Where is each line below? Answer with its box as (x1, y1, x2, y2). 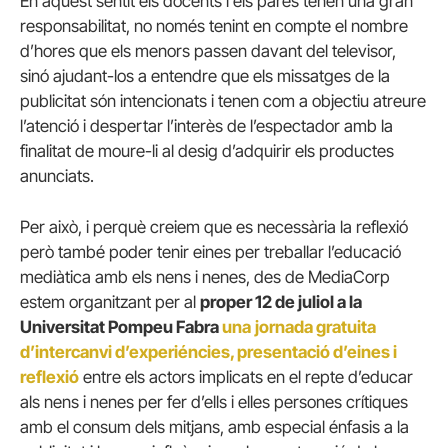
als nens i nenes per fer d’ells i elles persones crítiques (20, 392, 408, 413)
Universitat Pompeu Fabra (20, 317, 222, 338)
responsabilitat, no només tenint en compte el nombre (20, 15, 408, 36)
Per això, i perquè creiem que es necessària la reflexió (20, 217, 408, 238)
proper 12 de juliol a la (200, 292, 362, 313)
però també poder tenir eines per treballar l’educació (20, 242, 401, 263)
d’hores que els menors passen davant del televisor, (20, 40, 396, 61)
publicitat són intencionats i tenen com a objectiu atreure (20, 90, 426, 111)
